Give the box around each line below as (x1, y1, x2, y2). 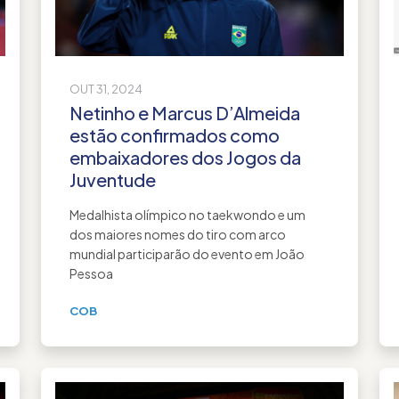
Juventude (69, 167, 156, 191)
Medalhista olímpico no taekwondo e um (69, 206, 305, 223)
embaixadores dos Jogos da (69, 145, 301, 168)
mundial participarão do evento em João (69, 245, 305, 262)
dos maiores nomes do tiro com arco (69, 225, 286, 242)
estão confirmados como (69, 123, 280, 146)
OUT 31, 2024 (69, 81, 142, 96)
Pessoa (69, 265, 113, 281)
